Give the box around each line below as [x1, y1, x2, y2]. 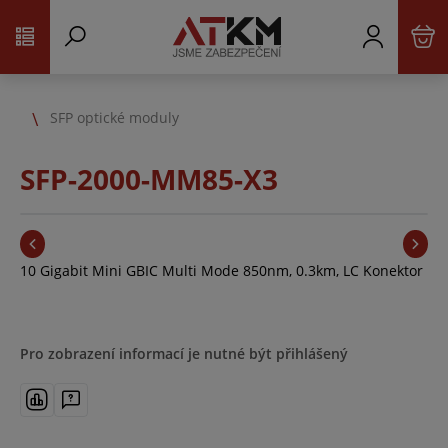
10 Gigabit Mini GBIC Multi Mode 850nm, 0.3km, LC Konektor [20, 261, 423, 280]
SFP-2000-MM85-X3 [20, 160, 278, 198]
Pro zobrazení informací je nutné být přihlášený [20, 344, 348, 363]
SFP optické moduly [50, 107, 179, 127]
